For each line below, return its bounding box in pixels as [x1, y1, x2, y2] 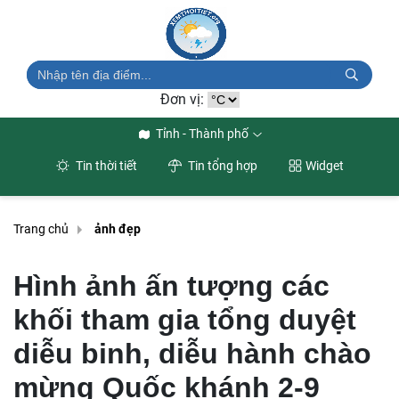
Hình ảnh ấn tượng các [13, 270, 330, 302]
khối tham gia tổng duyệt [13, 304, 356, 336]
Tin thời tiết [72, 159, 137, 173]
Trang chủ [13, 222, 69, 237]
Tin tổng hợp [184, 159, 257, 173]
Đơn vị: [159, 91, 208, 108]
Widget [305, 159, 344, 173]
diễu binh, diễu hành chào [13, 338, 371, 370]
